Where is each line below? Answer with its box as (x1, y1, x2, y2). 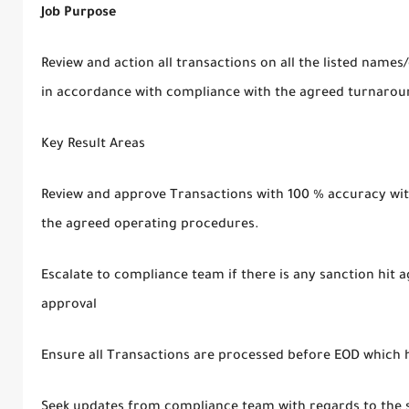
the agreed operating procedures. (40, 217, 259, 233)
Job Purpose (40, 5, 116, 21)
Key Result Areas (40, 137, 145, 152)
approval (40, 298, 97, 313)
